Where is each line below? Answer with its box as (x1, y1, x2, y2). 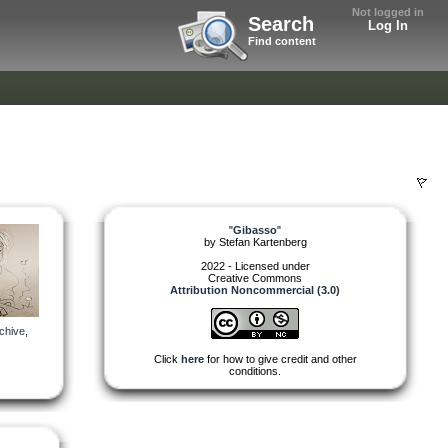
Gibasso (233, 223, 277, 236)
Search (248, 13, 314, 35)
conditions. (229, 364, 281, 377)
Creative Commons (208, 271, 302, 284)
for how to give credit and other (203, 352, 357, 365)
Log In (368, 18, 408, 33)
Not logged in (352, 6, 424, 18)
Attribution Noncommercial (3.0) (170, 283, 340, 296)
